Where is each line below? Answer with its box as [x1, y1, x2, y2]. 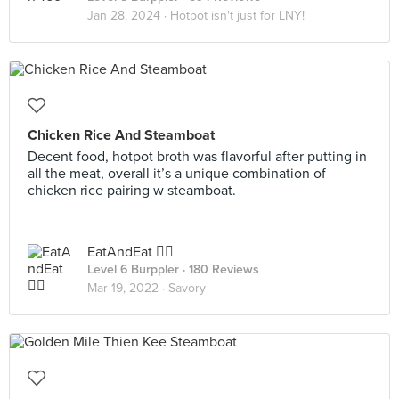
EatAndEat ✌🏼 [87, 243, 174, 261]
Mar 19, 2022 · [87, 281, 168, 296]
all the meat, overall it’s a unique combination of [28, 165, 326, 183]
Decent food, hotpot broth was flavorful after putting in [28, 148, 367, 166]
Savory [168, 281, 206, 296]
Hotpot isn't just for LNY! [170, 8, 305, 23]
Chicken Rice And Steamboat [28, 126, 215, 144]
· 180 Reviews [179, 262, 259, 277]
